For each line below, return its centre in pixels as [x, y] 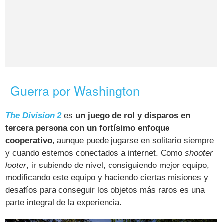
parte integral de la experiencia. [64, 203]
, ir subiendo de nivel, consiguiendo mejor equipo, [118, 166]
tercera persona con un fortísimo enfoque [88, 128]
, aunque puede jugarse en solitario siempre [133, 141]
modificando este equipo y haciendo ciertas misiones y [107, 178]
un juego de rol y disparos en [133, 116]
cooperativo [29, 141]
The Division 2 [34, 116]
